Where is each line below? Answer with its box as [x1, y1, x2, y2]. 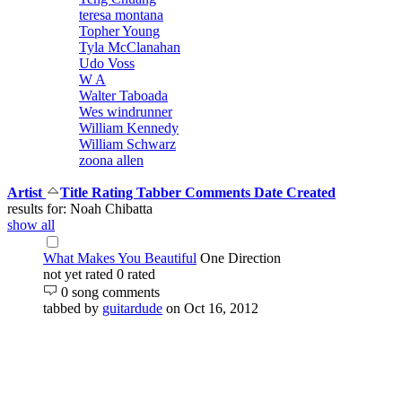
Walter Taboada [79, 88, 168, 104]
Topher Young [79, 23, 160, 39]
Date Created [254, 185, 336, 201]
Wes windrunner [79, 104, 172, 120]
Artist [7, 185, 46, 201]
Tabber [136, 185, 185, 201]
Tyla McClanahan [79, 39, 180, 56]
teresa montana [79, 7, 163, 23]
